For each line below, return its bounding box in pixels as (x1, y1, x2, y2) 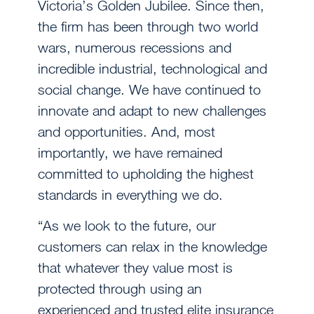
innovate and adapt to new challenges (38, 102, 266, 118)
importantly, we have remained (38, 144, 222, 161)
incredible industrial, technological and (38, 60, 267, 76)
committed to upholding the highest (38, 165, 254, 182)
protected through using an (38, 280, 202, 297)
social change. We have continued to (38, 81, 261, 97)
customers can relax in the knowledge (38, 238, 267, 255)
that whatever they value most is (38, 259, 233, 276)
